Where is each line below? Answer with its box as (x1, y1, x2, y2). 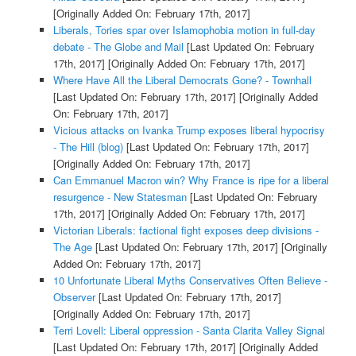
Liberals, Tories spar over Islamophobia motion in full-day (52, 22, 315, 38)
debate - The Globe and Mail (52, 39, 184, 55)
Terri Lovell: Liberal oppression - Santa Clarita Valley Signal (52, 323, 325, 339)
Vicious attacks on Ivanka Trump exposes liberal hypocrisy (52, 122, 325, 138)
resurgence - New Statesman (52, 189, 187, 205)
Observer (52, 289, 95, 305)
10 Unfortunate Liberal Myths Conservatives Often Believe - (52, 273, 327, 288)
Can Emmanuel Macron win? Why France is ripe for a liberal (52, 172, 329, 188)
